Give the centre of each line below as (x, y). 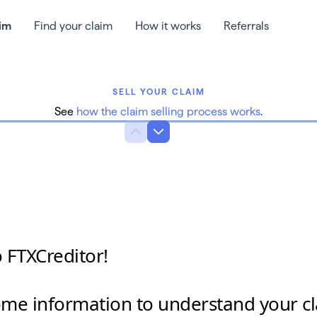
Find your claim (73, 25)
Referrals (246, 25)
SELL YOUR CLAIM (158, 92)
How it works (168, 25)
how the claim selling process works (168, 111)
